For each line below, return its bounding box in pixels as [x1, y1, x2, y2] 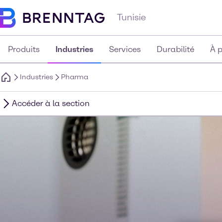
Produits [8, 45, 40, 54]
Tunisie [117, 12, 146, 23]
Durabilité [157, 45, 194, 54]
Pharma [61, 73, 88, 81]
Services [109, 45, 141, 54]
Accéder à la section [12, 99, 90, 108]
